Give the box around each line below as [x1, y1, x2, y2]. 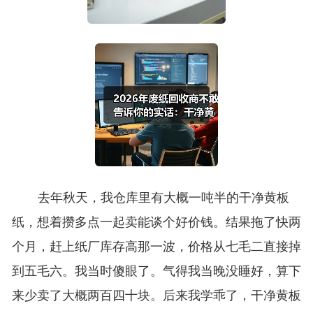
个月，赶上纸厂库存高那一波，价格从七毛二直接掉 [11, 240, 301, 254]
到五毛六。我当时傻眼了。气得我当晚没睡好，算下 [11, 264, 301, 279]
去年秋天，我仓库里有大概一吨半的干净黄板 [37, 191, 289, 205]
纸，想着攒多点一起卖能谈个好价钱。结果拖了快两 [11, 215, 301, 230]
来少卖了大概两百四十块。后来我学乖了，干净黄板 [11, 289, 301, 303]
